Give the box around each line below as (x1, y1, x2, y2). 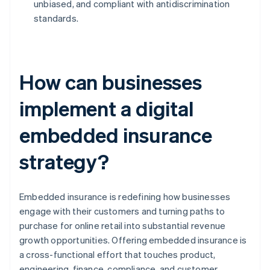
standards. (34, 12, 78, 25)
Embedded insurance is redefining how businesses (19, 190, 231, 203)
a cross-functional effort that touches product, (19, 248, 216, 261)
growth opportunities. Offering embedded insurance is (19, 234, 247, 246)
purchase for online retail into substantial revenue (19, 219, 226, 232)
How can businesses (19, 69, 202, 95)
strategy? (19, 148, 110, 175)
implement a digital (19, 95, 194, 122)
